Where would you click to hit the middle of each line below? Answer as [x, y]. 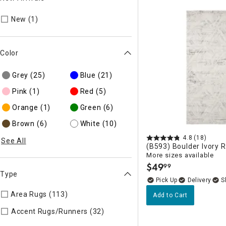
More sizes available [180, 155]
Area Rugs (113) [39, 194]
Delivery [199, 180]
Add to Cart [170, 195]
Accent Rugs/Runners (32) [58, 212]
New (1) [24, 19]
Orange [25, 107]
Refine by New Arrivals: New [94, 19]
